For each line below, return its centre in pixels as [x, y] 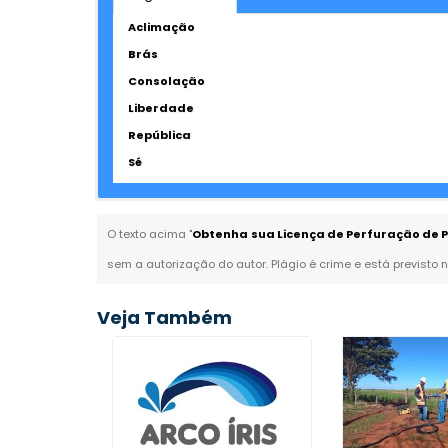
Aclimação [162, 27]
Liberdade [161, 108]
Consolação [167, 81]
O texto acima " [150, 234]
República [160, 135]
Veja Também [165, 317]
